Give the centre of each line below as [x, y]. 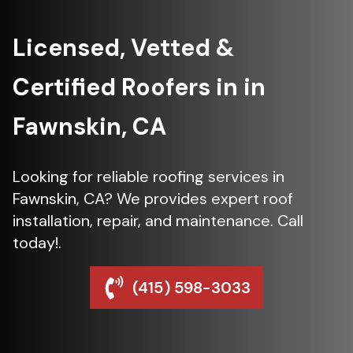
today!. [37, 243]
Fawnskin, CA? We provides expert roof [153, 199]
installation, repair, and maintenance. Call [158, 221]
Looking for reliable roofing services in [149, 176]
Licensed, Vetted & [123, 48]
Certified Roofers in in [139, 87]
